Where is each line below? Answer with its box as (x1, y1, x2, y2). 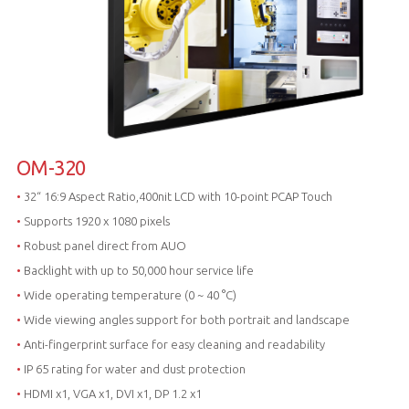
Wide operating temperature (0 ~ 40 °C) (20, 288, 236, 301)
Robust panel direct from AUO (20, 238, 186, 252)
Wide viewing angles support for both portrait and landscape (20, 312, 350, 326)
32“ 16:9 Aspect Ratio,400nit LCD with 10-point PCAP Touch (20, 189, 332, 203)
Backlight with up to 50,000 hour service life (20, 263, 254, 277)
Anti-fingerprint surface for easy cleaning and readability (20, 337, 325, 351)
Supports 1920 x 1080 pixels (20, 214, 170, 227)
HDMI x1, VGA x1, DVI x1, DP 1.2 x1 (20, 386, 202, 400)
